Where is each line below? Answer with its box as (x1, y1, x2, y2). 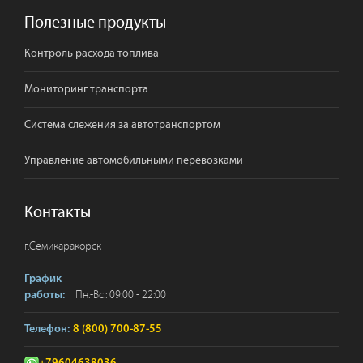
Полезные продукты (24, 14, 166, 32)
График (24, 273, 62, 286)
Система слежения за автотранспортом (24, 118, 220, 132)
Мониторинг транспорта (24, 83, 148, 96)
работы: (24, 289, 65, 302)
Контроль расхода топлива (24, 47, 159, 61)
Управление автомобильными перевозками (24, 154, 243, 168)
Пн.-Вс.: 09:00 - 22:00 (73, 288, 166, 302)
